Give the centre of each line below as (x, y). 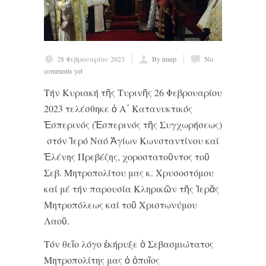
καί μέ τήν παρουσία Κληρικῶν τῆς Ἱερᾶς (132, 188)
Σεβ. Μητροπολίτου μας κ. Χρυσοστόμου (129, 172)
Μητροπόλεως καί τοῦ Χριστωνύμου (121, 204)
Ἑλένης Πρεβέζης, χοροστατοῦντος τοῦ (127, 156)
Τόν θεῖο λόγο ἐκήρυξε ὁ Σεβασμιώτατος (129, 243)
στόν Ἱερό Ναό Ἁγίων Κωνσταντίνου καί (132, 140)
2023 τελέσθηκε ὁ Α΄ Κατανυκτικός (118, 108)
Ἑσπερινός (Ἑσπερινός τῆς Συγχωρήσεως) (133, 124)
